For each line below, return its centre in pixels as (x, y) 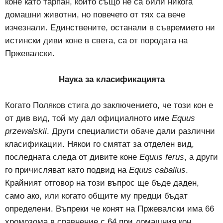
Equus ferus (162, 157)
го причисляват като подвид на (67, 170)
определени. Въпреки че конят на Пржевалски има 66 (110, 209)
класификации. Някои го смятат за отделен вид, (100, 144)
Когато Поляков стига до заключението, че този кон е (109, 105)
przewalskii (26, 131)
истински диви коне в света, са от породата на (96, 41)
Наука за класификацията (111, 79)
